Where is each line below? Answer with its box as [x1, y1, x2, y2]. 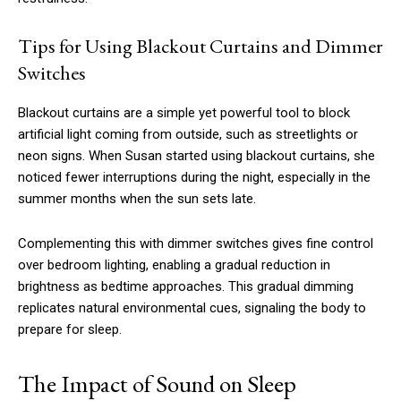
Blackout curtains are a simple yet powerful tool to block [18, 105, 350, 122]
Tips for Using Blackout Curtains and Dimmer [18, 33, 383, 60]
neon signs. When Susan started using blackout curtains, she [18, 148, 375, 165]
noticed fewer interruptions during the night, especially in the [18, 169, 371, 186]
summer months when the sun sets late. [18, 191, 256, 208]
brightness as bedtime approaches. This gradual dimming [18, 278, 354, 295]
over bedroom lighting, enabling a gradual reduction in [18, 257, 330, 274]
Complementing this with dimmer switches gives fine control [18, 235, 373, 252]
